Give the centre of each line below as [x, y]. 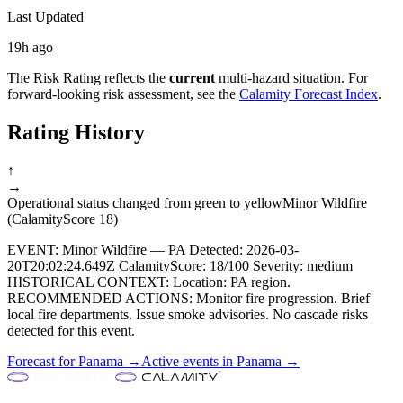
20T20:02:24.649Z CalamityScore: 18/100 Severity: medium [180, 265]
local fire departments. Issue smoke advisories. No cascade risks [188, 314]
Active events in [189, 361]
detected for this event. [71, 330]
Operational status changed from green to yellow [145, 202]
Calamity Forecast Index [309, 94]
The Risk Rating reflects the [88, 77]
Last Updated [45, 16]
